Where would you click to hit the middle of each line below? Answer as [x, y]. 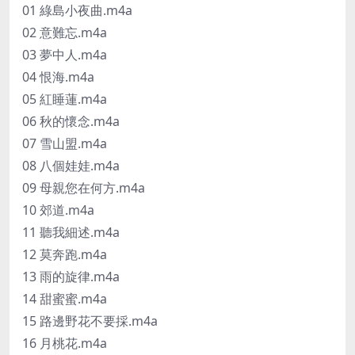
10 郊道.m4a [58, 210]
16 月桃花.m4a [65, 343]
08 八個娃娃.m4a [71, 165]
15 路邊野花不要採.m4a [90, 321]
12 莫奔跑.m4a [65, 254]
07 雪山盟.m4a [65, 143]
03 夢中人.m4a [65, 54]
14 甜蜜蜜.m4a [65, 298]
